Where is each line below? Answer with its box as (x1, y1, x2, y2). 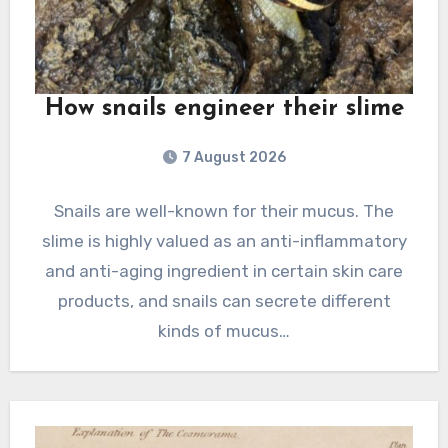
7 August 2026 (182, 149, 286, 167)
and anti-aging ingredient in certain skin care (45, 261, 403, 282)
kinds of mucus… (158, 321, 290, 342)
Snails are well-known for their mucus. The (54, 201, 394, 222)
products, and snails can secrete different (57, 291, 391, 312)
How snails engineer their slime (44, 97, 404, 122)
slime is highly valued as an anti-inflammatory (41, 231, 407, 252)
